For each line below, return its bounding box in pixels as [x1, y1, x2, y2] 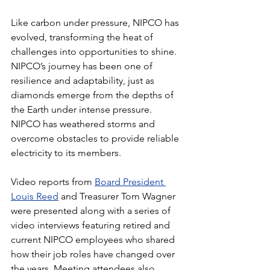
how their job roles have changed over [11, 248, 177, 260]
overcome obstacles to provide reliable [11, 132, 181, 144]
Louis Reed [11, 190, 58, 202]
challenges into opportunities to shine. [11, 45, 179, 57]
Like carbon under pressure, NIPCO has [11, 16, 181, 28]
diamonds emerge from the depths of [11, 89, 176, 101]
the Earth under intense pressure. [11, 103, 154, 115]
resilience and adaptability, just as [11, 74, 157, 86]
